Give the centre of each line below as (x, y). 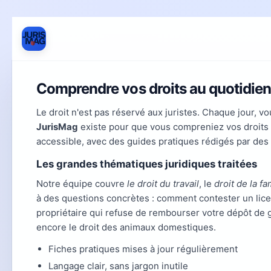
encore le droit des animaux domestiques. (126, 227)
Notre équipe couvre (82, 184)
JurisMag (57, 127)
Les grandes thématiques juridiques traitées (147, 164)
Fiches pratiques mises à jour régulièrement (143, 249)
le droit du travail (163, 184)
